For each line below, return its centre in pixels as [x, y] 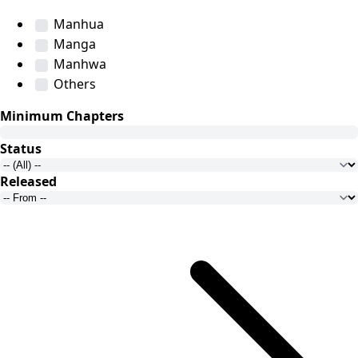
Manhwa [80, 64]
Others [75, 84]
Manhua [79, 24]
